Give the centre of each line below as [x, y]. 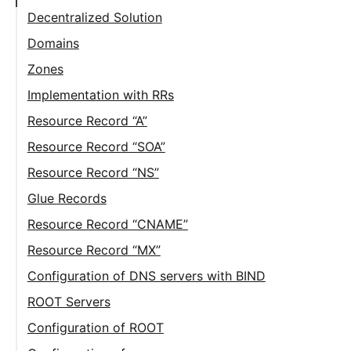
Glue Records [67, 198]
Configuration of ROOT [95, 327]
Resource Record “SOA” [96, 147]
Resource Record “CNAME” [107, 224]
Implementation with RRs [100, 95]
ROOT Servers [69, 302]
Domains [53, 43]
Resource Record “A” [87, 121]
